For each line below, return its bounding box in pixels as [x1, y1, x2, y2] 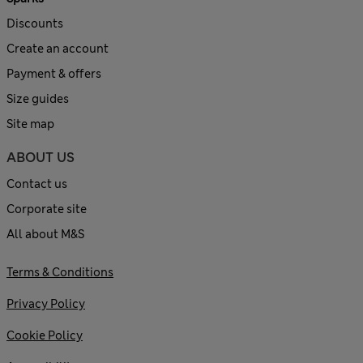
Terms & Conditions [6, 264, 113, 280]
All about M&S [6, 226, 84, 241]
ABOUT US [6, 148, 75, 166]
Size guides [6, 91, 69, 106]
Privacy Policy [6, 296, 85, 311]
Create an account [6, 41, 109, 56]
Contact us [6, 176, 67, 191]
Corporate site [6, 201, 87, 216]
